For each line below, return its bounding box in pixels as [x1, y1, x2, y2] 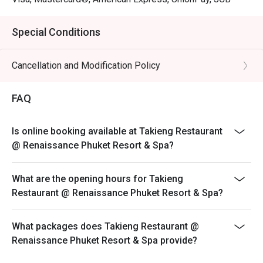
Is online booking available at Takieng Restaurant [12, 126, 222, 137]
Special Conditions [12, 26, 100, 38]
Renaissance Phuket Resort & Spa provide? [12, 235, 197, 246]
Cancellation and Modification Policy [12, 60, 160, 71]
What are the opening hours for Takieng [12, 173, 183, 184]
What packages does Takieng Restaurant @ [12, 221, 199, 232]
